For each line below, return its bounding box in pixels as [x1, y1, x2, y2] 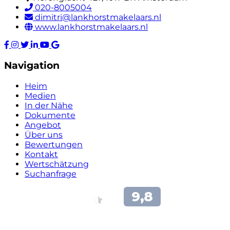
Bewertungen [25, 139, 83, 149]
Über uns [25, 129, 63, 140]
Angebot [25, 120, 61, 130]
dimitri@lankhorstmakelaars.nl [35, 12, 161, 23]
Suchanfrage [25, 168, 76, 179]
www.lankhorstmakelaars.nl [35, 22, 148, 32]
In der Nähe [25, 100, 73, 110]
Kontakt [25, 149, 58, 159]
